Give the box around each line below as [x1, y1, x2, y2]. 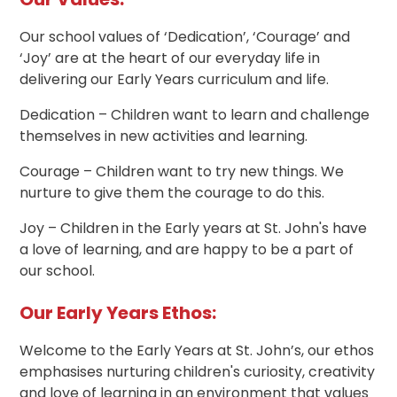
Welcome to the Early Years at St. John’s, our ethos [19, 339, 375, 361]
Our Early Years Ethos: [19, 300, 221, 325]
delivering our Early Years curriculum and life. [19, 68, 330, 90]
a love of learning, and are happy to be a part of [19, 238, 354, 260]
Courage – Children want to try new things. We [19, 160, 345, 182]
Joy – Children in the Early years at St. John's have [19, 217, 368, 238]
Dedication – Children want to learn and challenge [19, 104, 370, 125]
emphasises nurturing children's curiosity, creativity [19, 361, 376, 382]
